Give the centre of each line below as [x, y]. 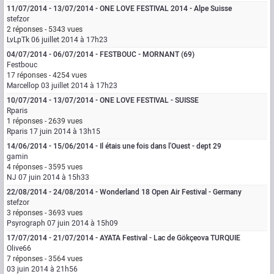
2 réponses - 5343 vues [45, 29]
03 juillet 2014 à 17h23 [79, 86]
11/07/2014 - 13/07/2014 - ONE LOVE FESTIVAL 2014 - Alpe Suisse [119, 9]
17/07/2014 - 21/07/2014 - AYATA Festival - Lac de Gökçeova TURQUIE [124, 238]
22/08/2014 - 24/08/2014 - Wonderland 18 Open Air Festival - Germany [124, 192]
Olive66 [19, 248]
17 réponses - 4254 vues [47, 75]
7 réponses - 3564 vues [45, 259]
